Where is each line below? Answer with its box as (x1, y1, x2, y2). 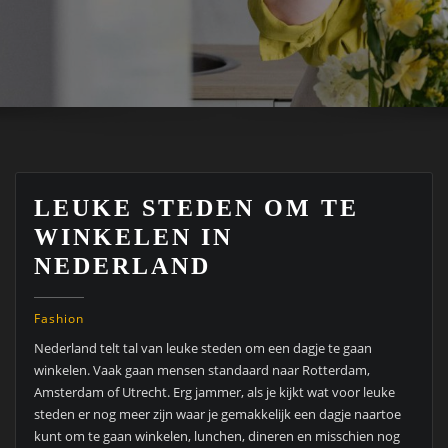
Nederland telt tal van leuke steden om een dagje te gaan (33, 339, 372, 358)
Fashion (33, 310, 84, 328)
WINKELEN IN (33, 222, 233, 250)
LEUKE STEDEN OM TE (33, 193, 359, 221)
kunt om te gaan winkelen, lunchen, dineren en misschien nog (33, 427, 400, 446)
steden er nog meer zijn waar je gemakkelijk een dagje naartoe (33, 405, 401, 424)
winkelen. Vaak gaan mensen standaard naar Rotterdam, (33, 361, 370, 380)
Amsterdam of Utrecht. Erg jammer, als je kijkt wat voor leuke (33, 383, 395, 402)
